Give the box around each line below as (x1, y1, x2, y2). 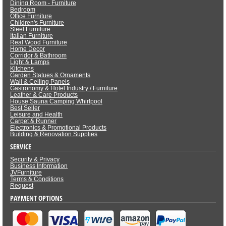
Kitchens (10, 65, 34, 73)
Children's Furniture (10, 19, 64, 27)
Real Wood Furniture (10, 39, 67, 46)
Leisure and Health (10, 111, 63, 119)
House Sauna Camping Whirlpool (10, 98, 102, 105)
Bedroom (10, 6, 35, 14)
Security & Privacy (10, 156, 60, 163)
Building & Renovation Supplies (10, 131, 97, 138)
